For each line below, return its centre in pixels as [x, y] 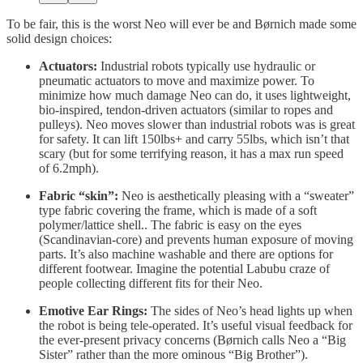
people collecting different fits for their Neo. [151, 284]
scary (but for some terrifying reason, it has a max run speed [191, 154]
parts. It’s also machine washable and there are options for [186, 254]
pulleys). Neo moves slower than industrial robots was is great [197, 125]
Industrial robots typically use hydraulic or [208, 66]
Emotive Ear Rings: [93, 311]
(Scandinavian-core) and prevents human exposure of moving [196, 240]
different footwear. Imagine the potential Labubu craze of [184, 269]
